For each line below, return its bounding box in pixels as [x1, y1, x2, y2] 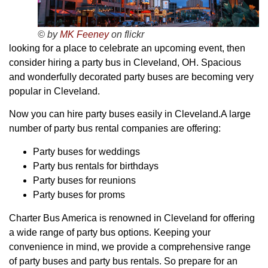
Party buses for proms [33, 189, 125, 200]
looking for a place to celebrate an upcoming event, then [9, 42, 245, 53]
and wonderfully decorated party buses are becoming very [9, 71, 254, 82]
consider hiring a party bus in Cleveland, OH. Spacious [9, 57, 241, 68]
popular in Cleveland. [9, 86, 100, 96]
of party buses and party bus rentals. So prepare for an [9, 255, 237, 266]
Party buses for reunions [33, 175, 136, 185]
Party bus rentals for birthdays [33, 160, 159, 171]
